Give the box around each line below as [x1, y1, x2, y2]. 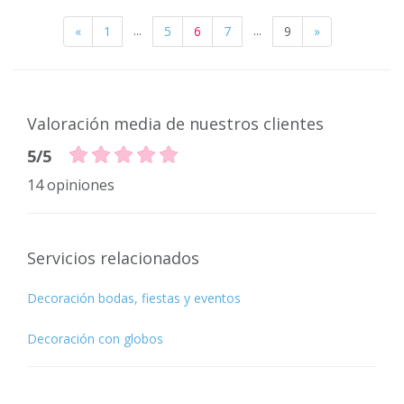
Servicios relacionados [27, 246, 199, 269]
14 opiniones [27, 174, 115, 195]
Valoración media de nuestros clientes [27, 112, 324, 134]
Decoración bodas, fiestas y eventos [27, 289, 241, 307]
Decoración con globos [27, 329, 163, 347]
